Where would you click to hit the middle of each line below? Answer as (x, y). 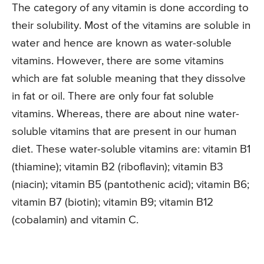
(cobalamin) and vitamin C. (75, 220)
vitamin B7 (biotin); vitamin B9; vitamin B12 (113, 202)
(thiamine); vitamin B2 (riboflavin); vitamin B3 (118, 167)
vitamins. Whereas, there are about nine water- (126, 114)
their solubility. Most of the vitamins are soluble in (131, 25)
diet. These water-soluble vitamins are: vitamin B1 (131, 149)
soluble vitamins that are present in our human (124, 131)
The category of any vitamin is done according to (130, 8)
